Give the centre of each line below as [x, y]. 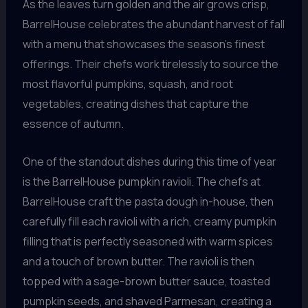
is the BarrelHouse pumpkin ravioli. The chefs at [141, 181]
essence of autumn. [73, 124]
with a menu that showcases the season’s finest [143, 44]
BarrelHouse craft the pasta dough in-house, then [148, 201]
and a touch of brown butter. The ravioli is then [138, 261]
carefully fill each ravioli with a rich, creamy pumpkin [149, 221]
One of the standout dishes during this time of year [149, 161]
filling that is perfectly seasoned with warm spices [147, 241]
